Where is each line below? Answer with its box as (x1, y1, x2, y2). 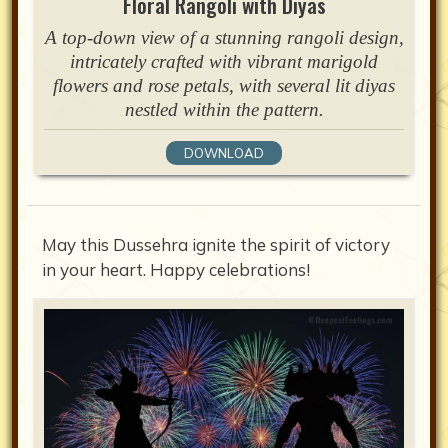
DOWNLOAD (184, 145, 264, 162)
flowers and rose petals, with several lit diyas (53, 75, 395, 97)
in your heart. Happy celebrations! (42, 259, 310, 281)
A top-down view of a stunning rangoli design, (44, 27, 404, 49)
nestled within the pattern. (124, 99, 324, 121)
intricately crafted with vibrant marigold (70, 51, 378, 73)
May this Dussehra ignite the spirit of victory (42, 234, 390, 256)
